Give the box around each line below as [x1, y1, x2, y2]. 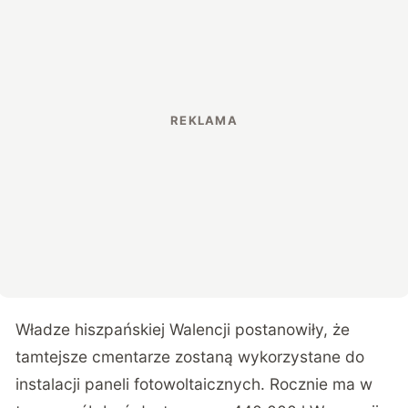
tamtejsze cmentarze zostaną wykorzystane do [15, 347, 365, 367]
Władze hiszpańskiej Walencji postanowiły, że [15, 320, 351, 340]
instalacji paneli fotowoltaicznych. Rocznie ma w [15, 374, 373, 394]
